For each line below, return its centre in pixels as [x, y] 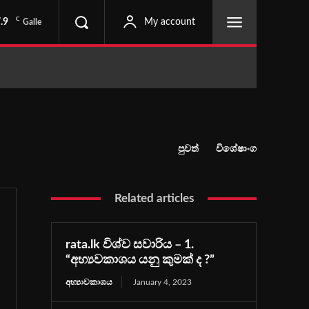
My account [170, 22]
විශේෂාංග [236, 149]
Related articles [154, 198]
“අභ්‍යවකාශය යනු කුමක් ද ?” [140, 260]
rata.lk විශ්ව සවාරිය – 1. [130, 245]
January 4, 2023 [163, 282]
